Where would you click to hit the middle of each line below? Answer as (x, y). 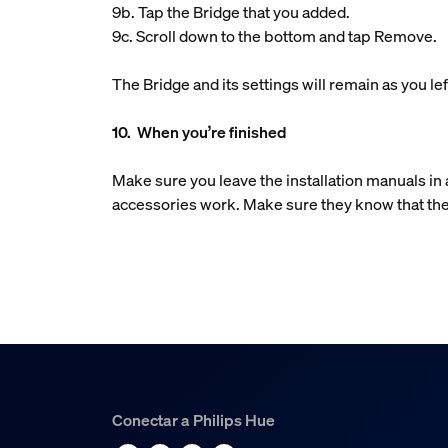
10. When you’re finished (200, 132)
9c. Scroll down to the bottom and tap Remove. (275, 36)
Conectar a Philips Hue (193, 420)
